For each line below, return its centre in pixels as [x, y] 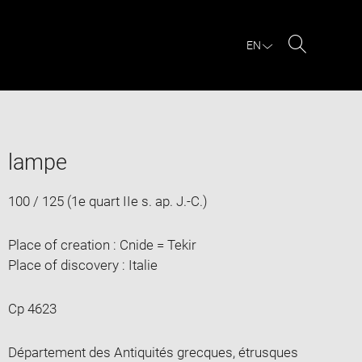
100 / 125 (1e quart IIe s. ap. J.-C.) [107, 201]
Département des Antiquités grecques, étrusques [153, 352]
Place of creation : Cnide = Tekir [102, 244]
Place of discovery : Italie [82, 265]
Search [318, 63]
